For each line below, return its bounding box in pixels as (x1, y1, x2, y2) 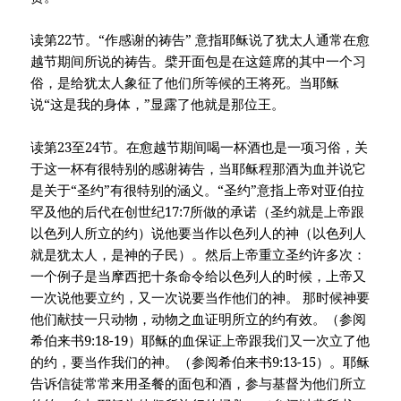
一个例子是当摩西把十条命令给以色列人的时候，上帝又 (30, 267, 367, 286)
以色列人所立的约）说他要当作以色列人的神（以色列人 (30, 224, 367, 243)
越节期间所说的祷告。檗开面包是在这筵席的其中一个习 (30, 52, 367, 71)
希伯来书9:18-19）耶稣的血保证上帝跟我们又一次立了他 (30, 331, 371, 350)
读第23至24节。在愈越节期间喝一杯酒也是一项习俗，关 (30, 138, 369, 157)
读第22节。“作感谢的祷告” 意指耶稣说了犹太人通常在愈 (30, 30, 371, 49)
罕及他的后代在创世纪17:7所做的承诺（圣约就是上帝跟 (30, 202, 365, 221)
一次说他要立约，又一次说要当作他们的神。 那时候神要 (30, 288, 371, 307)
